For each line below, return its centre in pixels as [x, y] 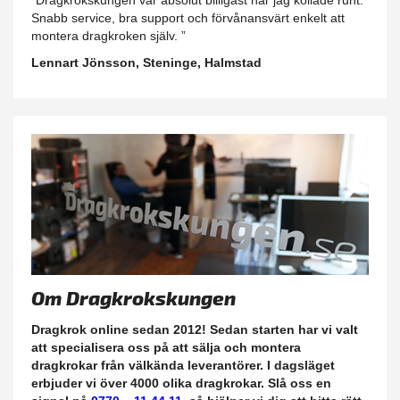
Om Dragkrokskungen [133, 297]
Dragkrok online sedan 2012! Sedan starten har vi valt [195, 329]
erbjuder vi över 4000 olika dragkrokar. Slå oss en [181, 383]
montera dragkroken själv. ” [108, 36]
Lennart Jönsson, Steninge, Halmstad [146, 63]
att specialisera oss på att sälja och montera [166, 347]
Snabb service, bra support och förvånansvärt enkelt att [188, 18]
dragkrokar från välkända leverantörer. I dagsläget [183, 365]
